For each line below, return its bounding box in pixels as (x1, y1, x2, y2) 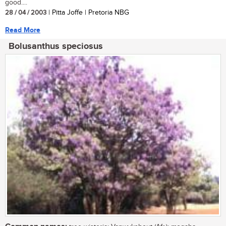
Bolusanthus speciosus (9, 40, 103, 52)
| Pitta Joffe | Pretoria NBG (46, 8, 129, 17)
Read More (5, 25, 40, 34)
